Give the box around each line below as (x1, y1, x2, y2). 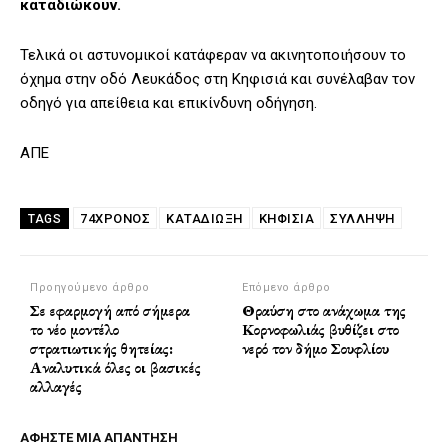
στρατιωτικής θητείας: (30, 338, 173, 360)
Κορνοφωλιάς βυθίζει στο (242, 319, 400, 341)
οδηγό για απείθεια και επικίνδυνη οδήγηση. (20, 94, 317, 113)
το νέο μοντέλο (30, 319, 119, 341)
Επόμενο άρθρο (242, 281, 331, 295)
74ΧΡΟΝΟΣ (80, 211, 150, 227)
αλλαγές (30, 376, 82, 398)
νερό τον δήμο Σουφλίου (242, 338, 390, 360)
